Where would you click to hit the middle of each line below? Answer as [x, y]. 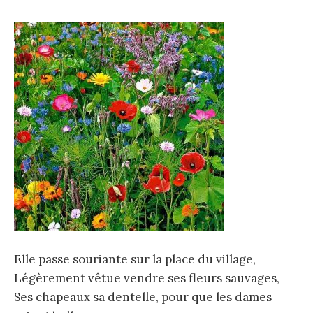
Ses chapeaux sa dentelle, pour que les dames [143, 297]
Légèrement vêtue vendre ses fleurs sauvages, [147, 278]
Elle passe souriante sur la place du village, [135, 260]
